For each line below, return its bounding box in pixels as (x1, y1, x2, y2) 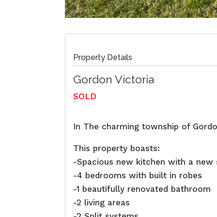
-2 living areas (73, 198, 130, 208)
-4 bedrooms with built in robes (73, 170, 202, 181)
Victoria (115, 73, 155, 86)
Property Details (73, 53, 133, 62)
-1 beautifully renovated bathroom (73, 184, 211, 194)
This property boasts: (73, 143, 160, 154)
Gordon (73, 73, 113, 86)
